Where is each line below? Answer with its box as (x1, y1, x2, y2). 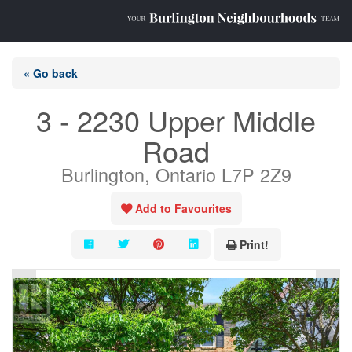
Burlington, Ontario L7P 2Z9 (60, 161, 291, 188)
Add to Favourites (134, 200, 232, 216)
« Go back (24, 65, 78, 81)
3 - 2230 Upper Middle (36, 100, 316, 140)
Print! (239, 236, 269, 252)
